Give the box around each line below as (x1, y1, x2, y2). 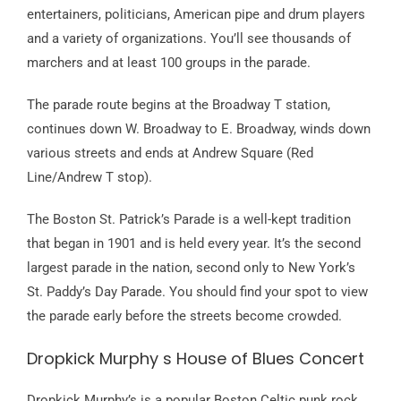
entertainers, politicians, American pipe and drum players (27, 6, 365, 23)
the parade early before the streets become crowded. (27, 308, 342, 325)
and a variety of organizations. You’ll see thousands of (27, 30, 351, 47)
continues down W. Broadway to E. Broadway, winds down (27, 121, 371, 138)
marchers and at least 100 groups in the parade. (27, 55, 311, 72)
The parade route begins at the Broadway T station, (27, 97, 330, 114)
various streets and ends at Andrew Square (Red (27, 145, 313, 162)
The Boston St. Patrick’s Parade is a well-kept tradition (27, 211, 351, 228)
